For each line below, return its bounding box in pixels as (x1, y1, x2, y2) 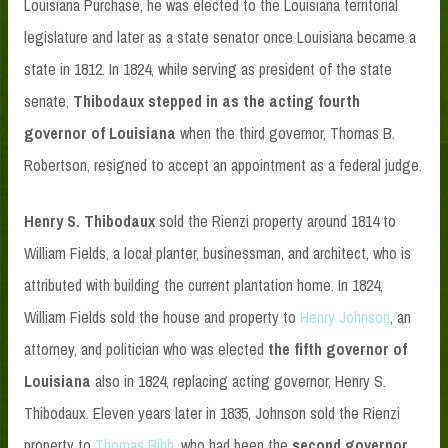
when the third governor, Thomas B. (176, 121, 395, 144)
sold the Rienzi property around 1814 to (159, 209, 396, 232)
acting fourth (269, 89, 360, 112)
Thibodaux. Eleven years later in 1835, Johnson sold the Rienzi (24, 401, 400, 424)
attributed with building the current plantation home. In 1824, (24, 273, 383, 296)
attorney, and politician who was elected (24, 337, 268, 360)
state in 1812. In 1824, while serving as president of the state (24, 57, 392, 80)
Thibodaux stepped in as (73, 89, 239, 112)
